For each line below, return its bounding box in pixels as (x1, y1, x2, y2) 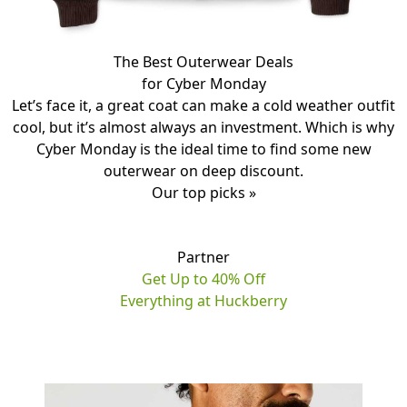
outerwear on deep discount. (104, 161, 303, 182)
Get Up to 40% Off (142, 269, 265, 290)
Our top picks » (151, 183, 256, 203)
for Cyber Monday (141, 74, 266, 94)
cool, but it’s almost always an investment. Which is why (13, 117, 394, 138)
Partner (177, 247, 230, 268)
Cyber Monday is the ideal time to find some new (35, 139, 372, 160)
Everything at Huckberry (120, 291, 287, 312)
